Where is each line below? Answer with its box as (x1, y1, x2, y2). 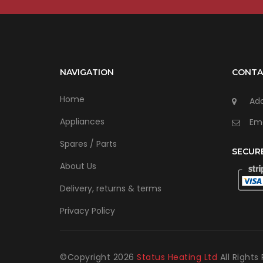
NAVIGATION (60, 66, 114, 77)
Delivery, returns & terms (60, 182, 161, 194)
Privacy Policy (60, 204, 115, 217)
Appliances (60, 115, 104, 127)
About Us (60, 160, 96, 172)
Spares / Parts (60, 137, 117, 150)
